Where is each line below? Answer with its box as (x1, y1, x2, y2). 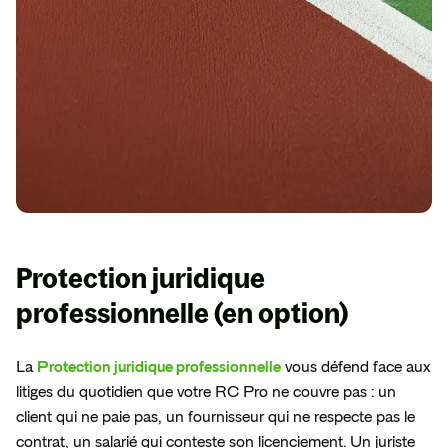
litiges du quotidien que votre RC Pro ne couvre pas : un (16, 384, 396, 401)
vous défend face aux (281, 359, 430, 376)
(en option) (209, 297, 348, 330)
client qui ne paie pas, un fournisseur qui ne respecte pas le (16, 409, 415, 426)
